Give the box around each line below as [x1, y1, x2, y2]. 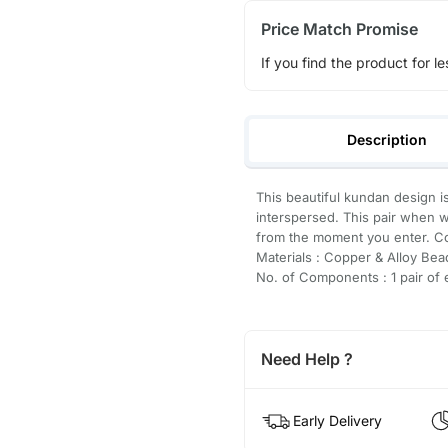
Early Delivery [292, 412, 382, 430]
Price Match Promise [260, 18, 418, 39]
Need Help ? [260, 349, 353, 370]
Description [347, 131, 428, 149]
